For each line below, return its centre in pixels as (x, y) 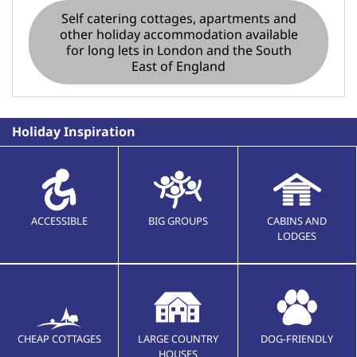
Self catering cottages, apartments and (178, 18)
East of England (178, 66)
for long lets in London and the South (178, 50)
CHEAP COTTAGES (59, 339)
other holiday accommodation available (178, 34)
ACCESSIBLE (59, 221)
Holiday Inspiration (74, 131)
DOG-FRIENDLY (297, 339)
